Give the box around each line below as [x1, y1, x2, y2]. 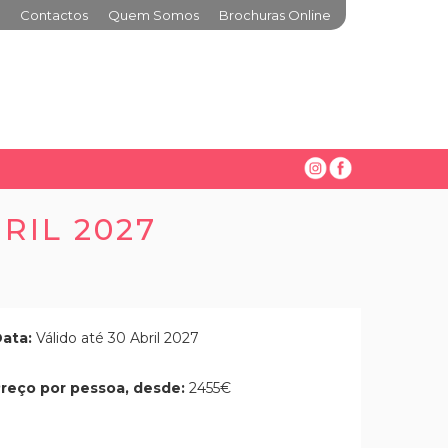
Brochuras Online [219, 7, 331, 23]
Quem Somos [108, 7, 199, 23]
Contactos [20, 7, 88, 23]
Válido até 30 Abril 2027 [36, 329, 199, 347]
